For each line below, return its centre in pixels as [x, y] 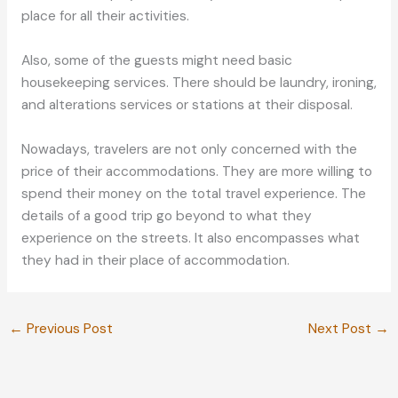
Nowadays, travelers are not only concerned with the [189, 149]
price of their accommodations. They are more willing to [196, 171]
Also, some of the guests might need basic [156, 61]
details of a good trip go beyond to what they [166, 215]
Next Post [341, 329]
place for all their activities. [105, 16]
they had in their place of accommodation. [155, 260]
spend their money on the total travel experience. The [193, 193]
